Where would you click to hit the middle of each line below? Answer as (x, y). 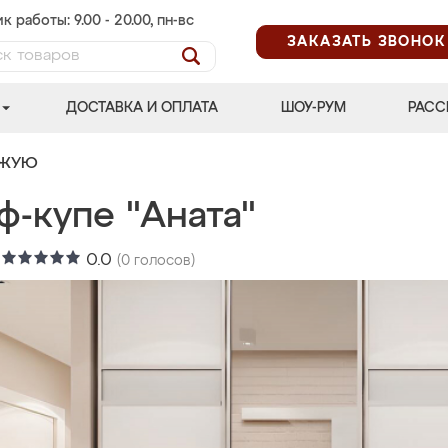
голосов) (162, 261)
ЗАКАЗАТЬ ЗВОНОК (366, 41)
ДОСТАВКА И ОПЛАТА (142, 108)
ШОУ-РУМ (313, 108)
